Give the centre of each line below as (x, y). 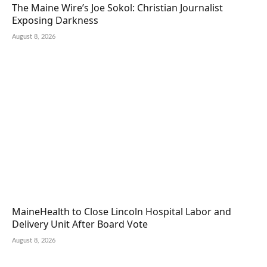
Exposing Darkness (55, 20)
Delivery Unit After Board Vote (80, 224)
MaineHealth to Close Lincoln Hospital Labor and (122, 212)
